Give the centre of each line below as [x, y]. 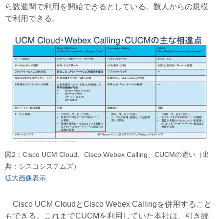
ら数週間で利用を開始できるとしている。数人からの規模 [107, 6]
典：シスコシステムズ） [43, 166]
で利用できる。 [32, 18]
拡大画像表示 [25, 178]
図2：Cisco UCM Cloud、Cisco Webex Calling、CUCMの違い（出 [107, 154]
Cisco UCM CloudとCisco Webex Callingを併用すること [108, 204]
